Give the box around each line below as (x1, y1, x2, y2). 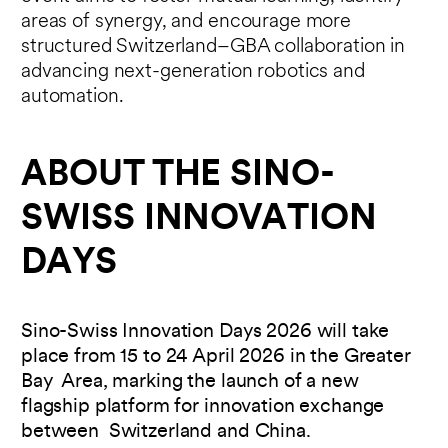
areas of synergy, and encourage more (21, 11, 351, 32)
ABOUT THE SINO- (21, 158, 335, 195)
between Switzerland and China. (21, 421, 316, 442)
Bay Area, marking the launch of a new (21, 371, 359, 392)
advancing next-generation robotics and (21, 61, 365, 82)
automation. (21, 86, 124, 107)
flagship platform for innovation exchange (21, 396, 385, 417)
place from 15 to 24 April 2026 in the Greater (21, 346, 411, 367)
